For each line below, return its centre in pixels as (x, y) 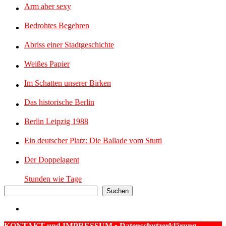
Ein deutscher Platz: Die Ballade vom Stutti (93, 141)
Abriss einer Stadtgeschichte (69, 45)
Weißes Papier (47, 64)
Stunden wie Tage (53, 179)
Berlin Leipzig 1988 (56, 122)
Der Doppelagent (52, 160)
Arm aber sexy (48, 7)
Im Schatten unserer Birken (68, 83)
